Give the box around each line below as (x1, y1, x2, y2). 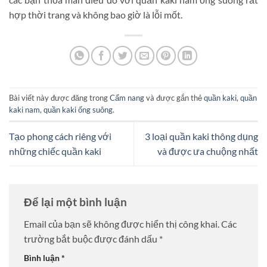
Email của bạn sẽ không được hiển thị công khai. (24, 218, 219, 230)
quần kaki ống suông (44, 105, 113, 115)
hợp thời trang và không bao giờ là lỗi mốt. (9, 9, 182, 21)
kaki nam (9, 105, 40, 115)
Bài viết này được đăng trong (9, 93, 110, 103)
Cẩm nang (110, 93, 144, 103)
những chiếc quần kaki (9, 145, 101, 157)
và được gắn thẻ (144, 93, 204, 103)
